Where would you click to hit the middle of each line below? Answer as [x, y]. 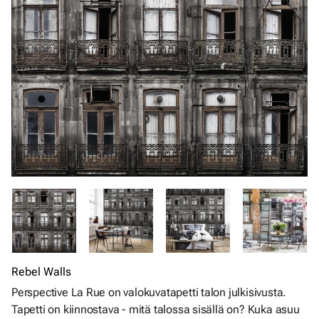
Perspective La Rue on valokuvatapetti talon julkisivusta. [149, 292]
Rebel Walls [41, 272]
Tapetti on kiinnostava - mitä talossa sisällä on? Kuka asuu [156, 309]
